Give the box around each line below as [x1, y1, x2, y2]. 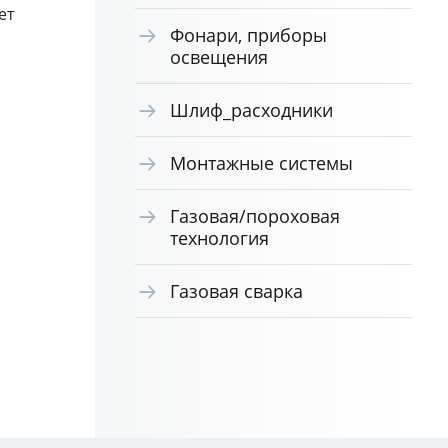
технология [169, 226, 269, 250]
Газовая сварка [169, 279, 303, 303]
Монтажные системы [169, 151, 353, 175]
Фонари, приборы [169, 23, 327, 47]
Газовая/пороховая [169, 204, 340, 228]
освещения [169, 45, 268, 69]
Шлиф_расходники [169, 98, 333, 122]
